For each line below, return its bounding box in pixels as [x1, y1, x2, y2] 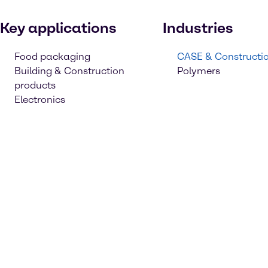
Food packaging [14, 51, 90, 62]
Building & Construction [14, 65, 124, 77]
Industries [163, 19, 233, 36]
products [14, 80, 56, 91]
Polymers [177, 65, 220, 77]
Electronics [14, 94, 65, 105]
